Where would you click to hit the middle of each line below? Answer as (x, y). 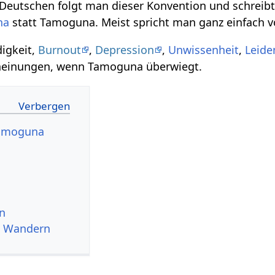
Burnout (60, 49)
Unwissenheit (204, 49)
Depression (125, 49)
